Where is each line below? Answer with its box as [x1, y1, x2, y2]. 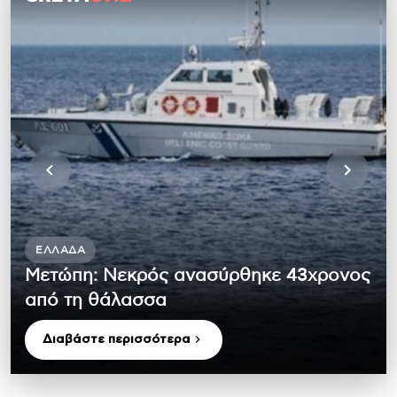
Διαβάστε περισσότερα [43, 332, 191, 346]
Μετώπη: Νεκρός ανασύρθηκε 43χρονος [25, 266, 370, 284]
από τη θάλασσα [25, 291, 167, 309]
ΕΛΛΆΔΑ [35, 244, 85, 255]
